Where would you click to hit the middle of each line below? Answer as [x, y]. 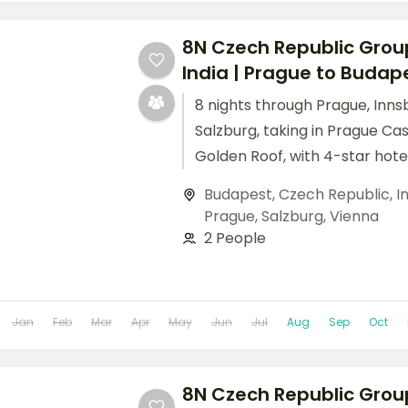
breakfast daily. [250, 181]
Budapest [238, 194]
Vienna [354, 216]
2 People [235, 238]
